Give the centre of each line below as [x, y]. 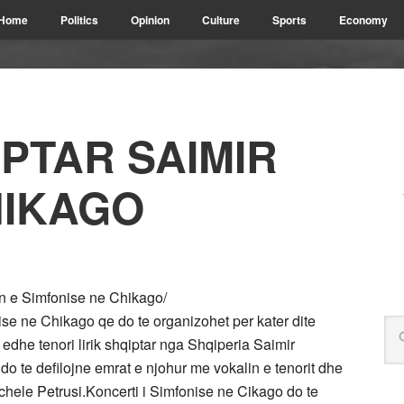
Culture [221, 20]
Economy [363, 20]
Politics [79, 20]
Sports [289, 20]
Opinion [150, 20]
